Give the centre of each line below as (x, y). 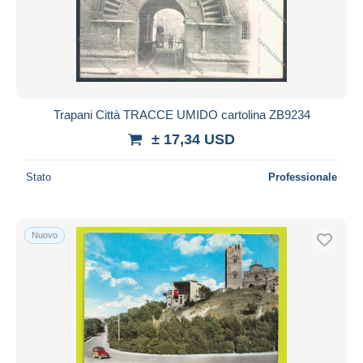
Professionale (303, 177)
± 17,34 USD (193, 139)
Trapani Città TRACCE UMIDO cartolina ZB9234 (181, 114)
